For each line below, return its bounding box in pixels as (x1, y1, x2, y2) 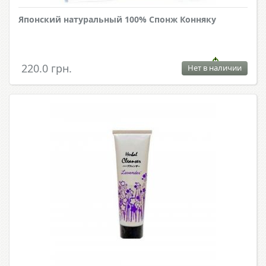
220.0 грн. (21, 61, 72, 76)
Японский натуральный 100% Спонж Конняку (18, 14, 216, 26)
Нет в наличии (188, 62, 242, 74)
